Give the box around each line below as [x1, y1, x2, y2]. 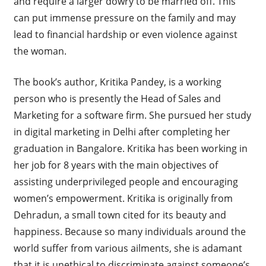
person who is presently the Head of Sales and [13, 92, 221, 106]
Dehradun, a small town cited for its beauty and [13, 208, 226, 222]
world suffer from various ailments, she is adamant [13, 242, 242, 255]
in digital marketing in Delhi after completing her [13, 125, 230, 139]
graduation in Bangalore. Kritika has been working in [13, 142, 248, 156]
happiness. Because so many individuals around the [13, 225, 246, 239]
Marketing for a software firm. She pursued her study [13, 109, 251, 122]
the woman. [13, 45, 66, 58]
